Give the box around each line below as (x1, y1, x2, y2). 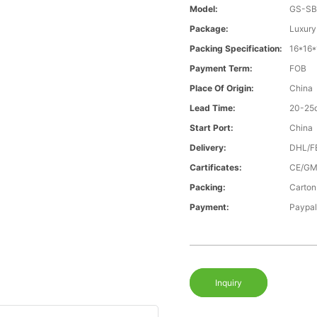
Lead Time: (190, 103, 236, 114)
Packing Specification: (190, 43, 283, 54)
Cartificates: (190, 162, 243, 173)
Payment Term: (190, 63, 253, 74)
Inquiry (215, 277, 243, 289)
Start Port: (190, 122, 234, 134)
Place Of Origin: (190, 83, 255, 94)
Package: (190, 23, 229, 35)
